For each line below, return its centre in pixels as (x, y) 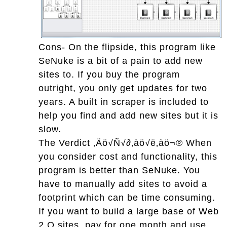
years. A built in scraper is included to (124, 102)
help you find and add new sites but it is (128, 115)
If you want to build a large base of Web (129, 211)
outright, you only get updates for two (123, 88)
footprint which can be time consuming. (127, 197)
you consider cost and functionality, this (128, 156)
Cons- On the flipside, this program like (127, 47)
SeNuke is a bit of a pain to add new (121, 61)
